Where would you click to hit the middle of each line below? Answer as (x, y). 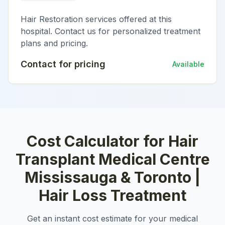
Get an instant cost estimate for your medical (113, 218)
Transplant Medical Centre (113, 159)
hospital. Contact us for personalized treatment (110, 31)
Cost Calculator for (97, 141)
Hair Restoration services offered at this (96, 19)
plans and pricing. (54, 43)
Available (188, 64)
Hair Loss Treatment (113, 195)
